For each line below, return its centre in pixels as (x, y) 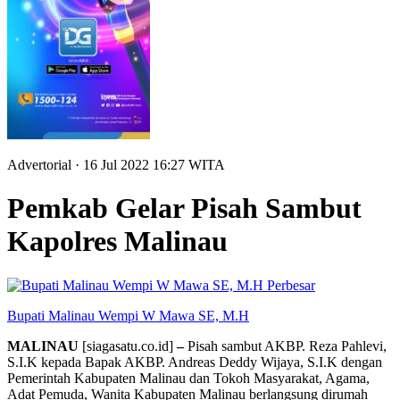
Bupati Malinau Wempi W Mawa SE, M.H (128, 315)
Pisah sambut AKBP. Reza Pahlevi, (285, 346)
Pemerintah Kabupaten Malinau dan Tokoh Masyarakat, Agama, (188, 378)
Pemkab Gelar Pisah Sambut (184, 208)
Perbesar (291, 285)
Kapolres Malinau (117, 242)
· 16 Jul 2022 (114, 165)
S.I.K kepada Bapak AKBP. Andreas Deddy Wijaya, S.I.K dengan (195, 362)
